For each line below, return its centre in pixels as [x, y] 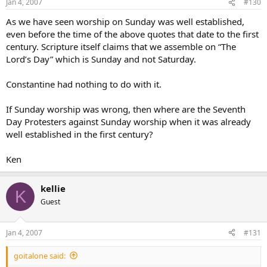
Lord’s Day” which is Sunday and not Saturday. [101, 59]
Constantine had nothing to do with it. [84, 84]
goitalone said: [40, 255]
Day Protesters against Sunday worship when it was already [128, 122]
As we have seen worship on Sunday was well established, [125, 21]
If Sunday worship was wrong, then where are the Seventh [126, 109]
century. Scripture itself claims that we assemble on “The [121, 46]
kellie [53, 188]
